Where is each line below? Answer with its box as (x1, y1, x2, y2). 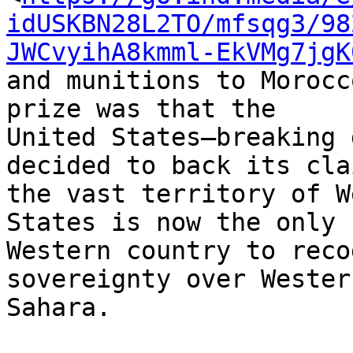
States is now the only (6, 208, 351, 237)
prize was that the (6, 95, 291, 124)
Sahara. (6, 293, 111, 322)
